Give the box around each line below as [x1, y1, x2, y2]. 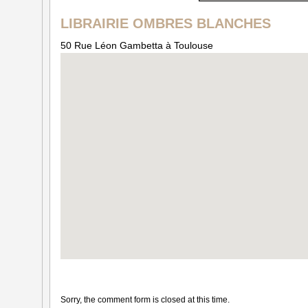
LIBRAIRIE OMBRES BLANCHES [60, 15, 271, 31]
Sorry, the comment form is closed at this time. [60, 294, 230, 305]
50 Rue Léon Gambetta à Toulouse [60, 39, 213, 51]
